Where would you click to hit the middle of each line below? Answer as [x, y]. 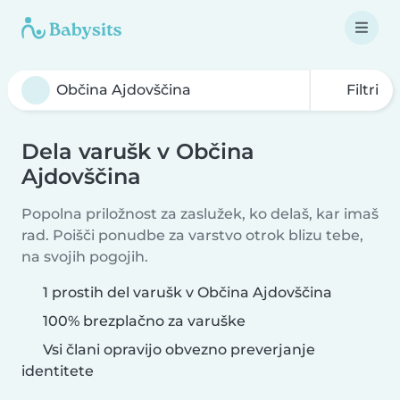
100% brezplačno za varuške [142, 321]
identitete [58, 371]
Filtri [361, 90]
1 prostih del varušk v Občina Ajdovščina [187, 292]
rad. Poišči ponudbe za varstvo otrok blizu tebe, [192, 235]
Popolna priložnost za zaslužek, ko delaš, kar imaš [200, 214]
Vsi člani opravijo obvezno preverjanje [177, 350]
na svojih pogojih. [85, 257]
